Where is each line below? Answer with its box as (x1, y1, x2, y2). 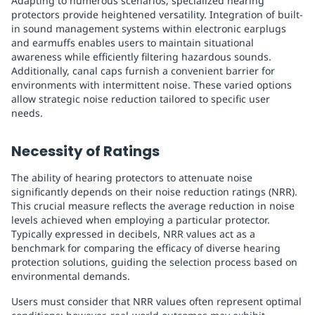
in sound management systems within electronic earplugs (11, 22, 286, 36)
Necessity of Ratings (11, 141, 160, 162)
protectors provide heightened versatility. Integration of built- (11, 8, 303, 22)
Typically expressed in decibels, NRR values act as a (11, 227, 255, 241)
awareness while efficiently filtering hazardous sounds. (11, 50, 271, 64)
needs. (11, 106, 43, 120)
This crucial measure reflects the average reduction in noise (11, 199, 295, 213)
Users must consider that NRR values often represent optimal (11, 295, 302, 309)
